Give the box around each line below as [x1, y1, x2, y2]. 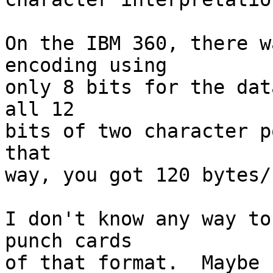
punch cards [5, 230, 144, 252]
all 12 [5, 98, 86, 121]
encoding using [5, 54, 179, 77]
